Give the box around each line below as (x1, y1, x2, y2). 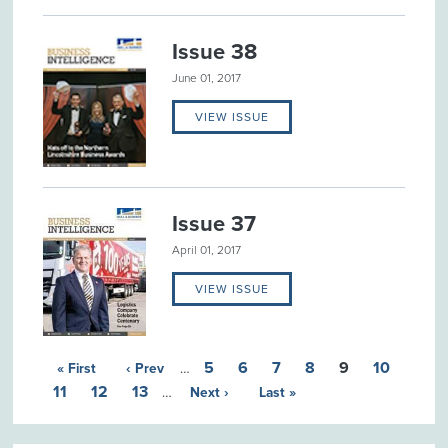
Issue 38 (172, 39, 258, 66)
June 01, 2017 (172, 71, 242, 86)
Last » (258, 383, 296, 401)
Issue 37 (172, 210, 257, 237)
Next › (189, 383, 229, 401)
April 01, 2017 (172, 242, 242, 257)
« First (56, 359, 96, 377)
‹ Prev (125, 359, 164, 377)
